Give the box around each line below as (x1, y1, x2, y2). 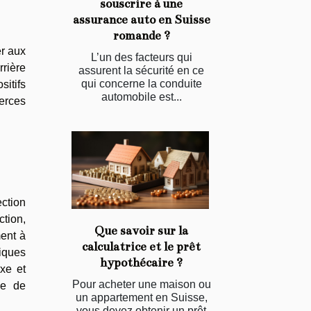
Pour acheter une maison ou (72, 278, 211, 291)
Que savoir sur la (94, 224, 188, 239)
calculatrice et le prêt (82, 239, 201, 255)
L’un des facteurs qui (90, 51, 192, 63)
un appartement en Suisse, (75, 292, 208, 304)
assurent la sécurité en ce (78, 64, 204, 76)
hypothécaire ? (100, 255, 183, 271)
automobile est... (101, 90, 182, 103)
